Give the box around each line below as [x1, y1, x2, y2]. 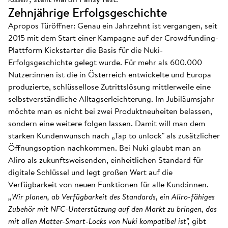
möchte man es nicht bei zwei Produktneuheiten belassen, [8, 105, 212, 117]
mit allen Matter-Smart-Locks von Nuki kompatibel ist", [8, 215, 192, 227]
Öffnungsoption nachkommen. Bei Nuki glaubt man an [8, 141, 201, 154]
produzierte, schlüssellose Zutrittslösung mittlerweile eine [8, 80, 211, 93]
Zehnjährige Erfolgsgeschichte [8, 4, 170, 21]
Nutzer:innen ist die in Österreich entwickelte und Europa [8, 68, 211, 80]
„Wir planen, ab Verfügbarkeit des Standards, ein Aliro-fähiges [8, 190, 215, 203]
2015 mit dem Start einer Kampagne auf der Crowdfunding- [8, 32, 218, 44]
